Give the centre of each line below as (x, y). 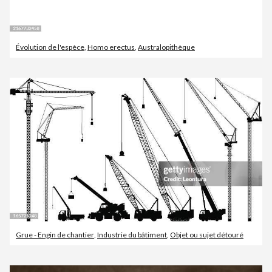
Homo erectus (111, 47)
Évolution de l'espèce (50, 47)
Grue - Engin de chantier (55, 234)
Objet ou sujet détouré (207, 234)
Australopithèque (166, 47)
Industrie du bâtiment (132, 234)
